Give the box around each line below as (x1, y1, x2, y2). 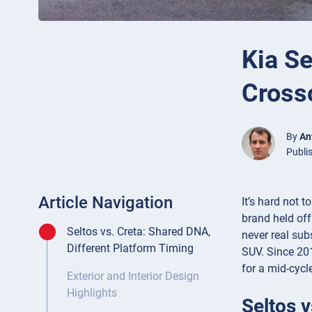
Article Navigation (38, 193, 173, 213)
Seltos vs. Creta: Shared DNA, (67, 225, 210, 239)
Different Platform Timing (67, 242, 194, 256)
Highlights (67, 286, 117, 300)
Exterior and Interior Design (67, 270, 199, 283)
